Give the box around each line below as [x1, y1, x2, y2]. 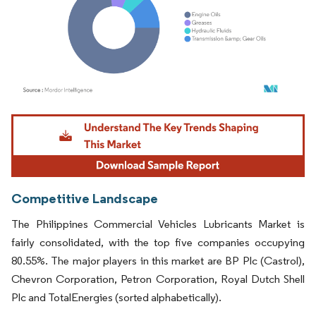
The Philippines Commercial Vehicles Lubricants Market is [11, 217, 305, 231]
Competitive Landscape [11, 190, 158, 207]
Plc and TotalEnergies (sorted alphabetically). [11, 291, 221, 305]
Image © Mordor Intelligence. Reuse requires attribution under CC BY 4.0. [18, 111, 281, 122]
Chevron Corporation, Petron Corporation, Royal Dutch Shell [11, 272, 305, 286]
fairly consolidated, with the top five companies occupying [11, 236, 305, 250]
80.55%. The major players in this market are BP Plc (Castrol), [11, 254, 305, 268]
